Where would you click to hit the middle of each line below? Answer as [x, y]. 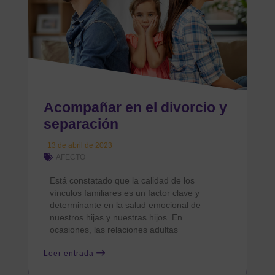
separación [81, 124]
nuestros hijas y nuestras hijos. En [116, 217]
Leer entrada [70, 253]
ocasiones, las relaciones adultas [114, 229]
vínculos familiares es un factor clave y [125, 192]
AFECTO [71, 157]
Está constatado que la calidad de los [122, 180]
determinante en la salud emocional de [126, 205]
